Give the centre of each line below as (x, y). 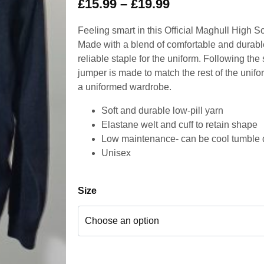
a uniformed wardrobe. (125, 87)
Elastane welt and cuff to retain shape (179, 125)
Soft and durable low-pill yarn (162, 111)
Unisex (116, 153)
